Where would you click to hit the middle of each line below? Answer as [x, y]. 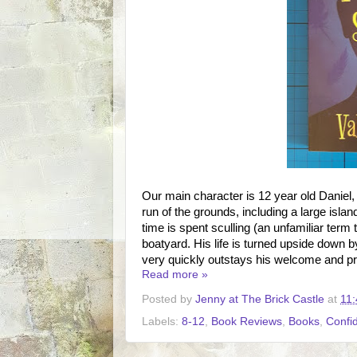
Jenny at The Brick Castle [260, 300]
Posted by [169, 300]
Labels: [162, 322]
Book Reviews [247, 322]
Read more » [175, 274]
